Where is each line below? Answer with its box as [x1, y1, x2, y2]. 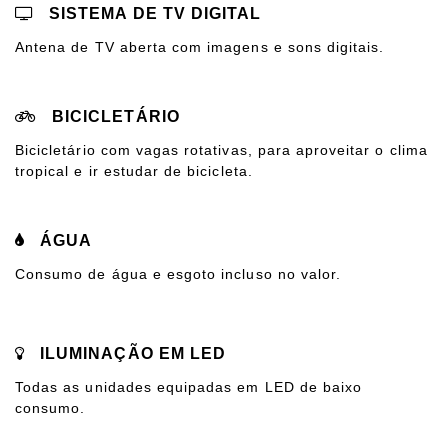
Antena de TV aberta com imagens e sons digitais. [15, 39, 385, 55]
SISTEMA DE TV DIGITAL [44, 5, 262, 22]
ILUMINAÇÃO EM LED [35, 345, 226, 362]
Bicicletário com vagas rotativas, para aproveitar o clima [15, 142, 428, 158]
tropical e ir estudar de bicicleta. [15, 163, 253, 179]
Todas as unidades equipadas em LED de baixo [15, 379, 363, 395]
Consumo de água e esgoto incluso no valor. [15, 266, 342, 282]
